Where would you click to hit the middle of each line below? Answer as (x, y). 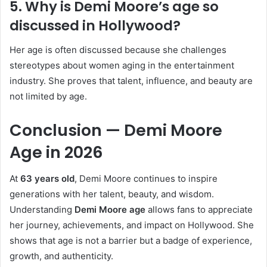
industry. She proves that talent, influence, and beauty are (131, 80)
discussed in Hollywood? (95, 26)
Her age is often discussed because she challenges (118, 49)
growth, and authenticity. (61, 256)
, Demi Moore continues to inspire (146, 178)
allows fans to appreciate (199, 209)
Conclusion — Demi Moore (116, 130)
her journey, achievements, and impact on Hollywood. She (132, 225)
